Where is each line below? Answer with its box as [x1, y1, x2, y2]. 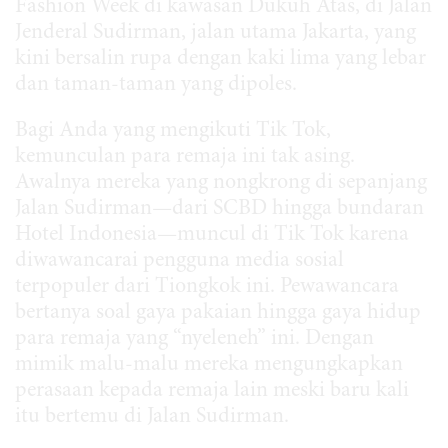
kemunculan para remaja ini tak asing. [15, 146, 355, 169]
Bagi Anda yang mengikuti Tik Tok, [15, 120, 331, 143]
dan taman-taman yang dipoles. [15, 74, 297, 97]
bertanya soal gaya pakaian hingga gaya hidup [15, 302, 421, 325]
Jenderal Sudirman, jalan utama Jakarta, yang [15, 22, 416, 45]
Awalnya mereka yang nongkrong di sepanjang [15, 172, 427, 195]
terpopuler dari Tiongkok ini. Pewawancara [15, 276, 399, 299]
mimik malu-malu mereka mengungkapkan [15, 354, 403, 377]
